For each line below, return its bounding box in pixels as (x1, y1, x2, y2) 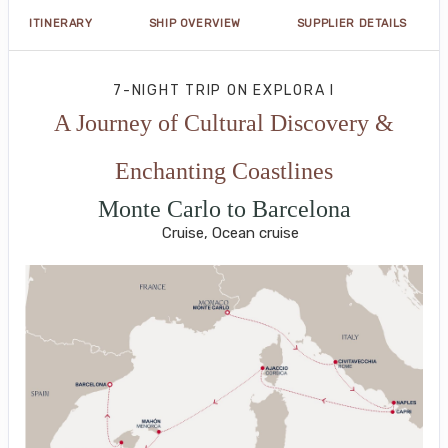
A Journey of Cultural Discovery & (54, 110, 394, 136)
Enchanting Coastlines (115, 158, 333, 184)
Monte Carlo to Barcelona (97, 196, 351, 222)
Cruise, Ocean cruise (161, 224, 299, 242)
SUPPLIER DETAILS (296, 17, 407, 30)
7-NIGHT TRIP (113, 82, 227, 99)
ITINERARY (29, 17, 93, 30)
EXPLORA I (253, 82, 335, 99)
